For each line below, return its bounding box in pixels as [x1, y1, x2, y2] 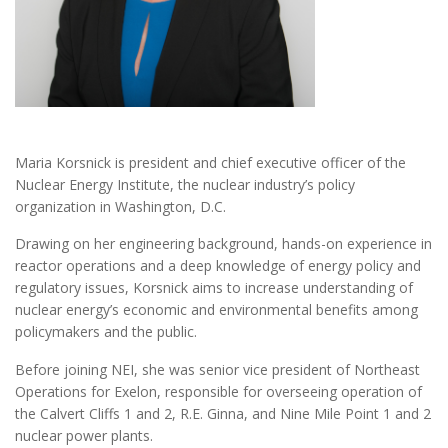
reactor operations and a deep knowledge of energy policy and [15, 256, 421, 276]
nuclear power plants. [15, 426, 153, 446]
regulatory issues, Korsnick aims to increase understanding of [15, 278, 413, 298]
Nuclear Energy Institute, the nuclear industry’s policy [15, 174, 355, 194]
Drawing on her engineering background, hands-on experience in [15, 234, 432, 254]
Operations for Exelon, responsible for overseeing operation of [15, 382, 422, 402]
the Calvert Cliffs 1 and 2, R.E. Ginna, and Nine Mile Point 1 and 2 [15, 404, 431, 424]
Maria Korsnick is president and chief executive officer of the [15, 152, 406, 172]
